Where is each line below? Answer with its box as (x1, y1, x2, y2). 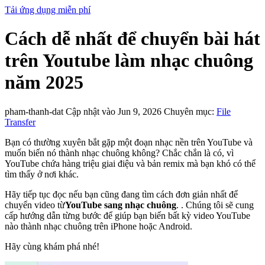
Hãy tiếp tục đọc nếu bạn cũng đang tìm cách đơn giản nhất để (5, 189, 238, 199)
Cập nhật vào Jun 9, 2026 (66, 106, 164, 117)
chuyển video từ (5, 199, 65, 210)
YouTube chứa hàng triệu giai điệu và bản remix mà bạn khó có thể (5, 158, 256, 169)
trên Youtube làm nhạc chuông (5, 50, 253, 72)
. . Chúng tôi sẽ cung (176, 199, 254, 210)
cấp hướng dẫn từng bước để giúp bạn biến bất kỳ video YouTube (5, 210, 250, 221)
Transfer (5, 117, 35, 127)
